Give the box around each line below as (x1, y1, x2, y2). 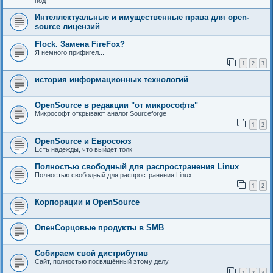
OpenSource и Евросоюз (35, 136, 131, 146)
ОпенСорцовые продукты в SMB (35, 223, 164, 233)
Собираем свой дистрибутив (35, 249, 148, 258)
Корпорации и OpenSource (35, 197, 140, 207)
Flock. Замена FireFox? (35, 39, 125, 49)
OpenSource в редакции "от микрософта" (35, 101, 198, 110)
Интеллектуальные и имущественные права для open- (35, 12, 249, 22)
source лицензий (35, 21, 100, 31)
